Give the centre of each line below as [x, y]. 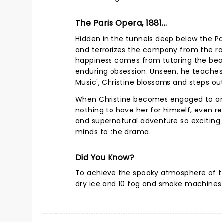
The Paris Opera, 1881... [121, 23]
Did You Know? [105, 157]
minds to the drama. [113, 132]
